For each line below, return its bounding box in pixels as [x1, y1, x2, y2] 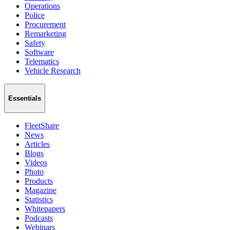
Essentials [8, 94, 41, 103]
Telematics [25, 57, 59, 66]
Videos [25, 158, 47, 167]
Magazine [25, 185, 56, 195]
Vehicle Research [25, 66, 81, 75]
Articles [25, 139, 50, 148]
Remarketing [25, 29, 66, 39]
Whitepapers [25, 204, 65, 213]
